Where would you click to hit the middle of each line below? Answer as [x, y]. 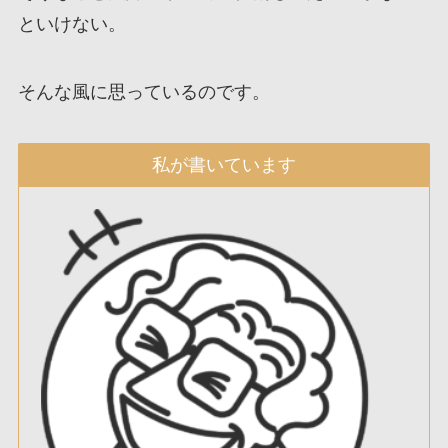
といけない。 [71, 23]
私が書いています [224, 165]
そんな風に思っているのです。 [143, 91]
